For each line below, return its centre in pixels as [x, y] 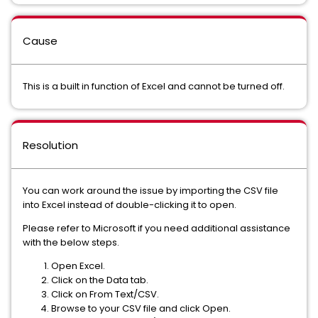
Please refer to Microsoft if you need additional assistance [157, 228]
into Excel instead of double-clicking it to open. [130, 205]
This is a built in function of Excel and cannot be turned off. [154, 86]
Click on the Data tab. [100, 280]
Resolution [50, 145]
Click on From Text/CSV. [105, 294]
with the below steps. [71, 242]
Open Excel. [78, 266]
